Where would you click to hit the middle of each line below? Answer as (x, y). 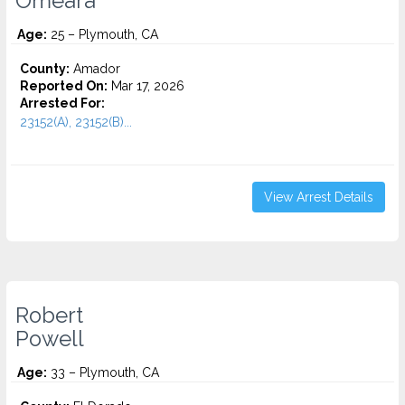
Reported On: (64, 86)
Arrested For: (62, 103)
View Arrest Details (319, 197)
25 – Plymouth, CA (103, 34)
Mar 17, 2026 (146, 86)
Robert (49, 316)
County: (45, 69)
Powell (50, 339)
